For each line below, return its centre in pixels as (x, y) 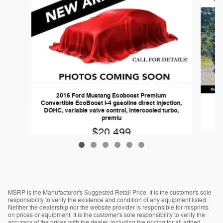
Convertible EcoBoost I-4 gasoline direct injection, (111, 103)
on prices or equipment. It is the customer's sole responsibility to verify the (107, 215)
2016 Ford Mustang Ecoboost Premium (111, 95)
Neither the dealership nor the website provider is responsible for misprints (108, 207)
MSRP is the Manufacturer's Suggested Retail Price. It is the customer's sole (110, 192)
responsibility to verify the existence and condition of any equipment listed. (108, 200)
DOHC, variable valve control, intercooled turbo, (111, 110)
